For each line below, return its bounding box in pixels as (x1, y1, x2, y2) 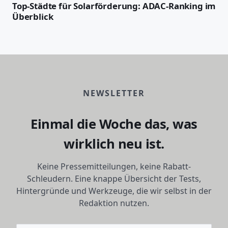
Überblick (12, 11, 53, 23)
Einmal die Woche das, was (31, 115, 197, 133)
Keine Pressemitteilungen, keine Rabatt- (37, 161, 191, 173)
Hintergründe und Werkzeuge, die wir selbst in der (16, 185, 212, 197)
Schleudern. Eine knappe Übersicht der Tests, (27, 173, 201, 185)
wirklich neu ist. (64, 135, 164, 153)
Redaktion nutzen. (79, 197, 149, 209)
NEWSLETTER (83, 88, 145, 99)
